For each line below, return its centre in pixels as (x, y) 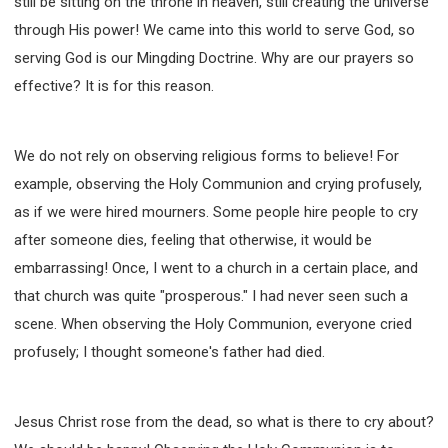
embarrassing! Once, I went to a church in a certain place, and (216, 267)
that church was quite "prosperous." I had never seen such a (211, 295)
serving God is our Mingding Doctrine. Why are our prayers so (214, 57)
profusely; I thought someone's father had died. (169, 351)
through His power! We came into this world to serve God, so (214, 29)
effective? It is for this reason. (114, 85)
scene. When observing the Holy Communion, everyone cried (213, 323)
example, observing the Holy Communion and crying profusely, (218, 183)
